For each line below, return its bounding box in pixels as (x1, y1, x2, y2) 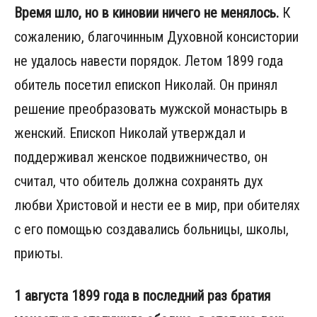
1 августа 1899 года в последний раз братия (14, 287, 270, 304)
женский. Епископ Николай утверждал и (14, 124, 246, 142)
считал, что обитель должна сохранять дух (14, 172, 263, 190)
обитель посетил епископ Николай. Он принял (14, 76, 277, 93)
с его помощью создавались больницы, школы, (14, 220, 289, 238)
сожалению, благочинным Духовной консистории (14, 28, 299, 45)
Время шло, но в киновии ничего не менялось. (14, 4, 279, 21)
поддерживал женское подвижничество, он (14, 148, 267, 166)
